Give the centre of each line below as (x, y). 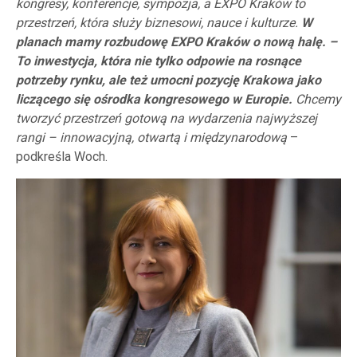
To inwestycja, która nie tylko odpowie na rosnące (159, 61)
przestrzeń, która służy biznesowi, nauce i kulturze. (159, 23)
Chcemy (317, 99)
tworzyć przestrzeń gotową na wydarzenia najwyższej (167, 118)
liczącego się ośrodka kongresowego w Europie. (154, 99)
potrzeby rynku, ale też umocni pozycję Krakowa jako (169, 80)
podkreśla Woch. (62, 157)
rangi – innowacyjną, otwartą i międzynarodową (151, 137)
